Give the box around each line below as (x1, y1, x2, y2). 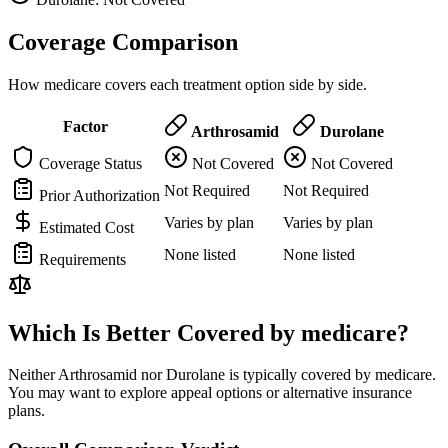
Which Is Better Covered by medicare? (8, 319, 409, 346)
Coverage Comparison (8, 28, 238, 55)
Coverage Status (35, 154, 142, 172)
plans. (8, 402, 45, 420)
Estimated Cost (35, 218, 134, 236)
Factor (63, 117, 108, 135)
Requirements (35, 250, 126, 268)
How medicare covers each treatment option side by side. (8, 75, 367, 93)
